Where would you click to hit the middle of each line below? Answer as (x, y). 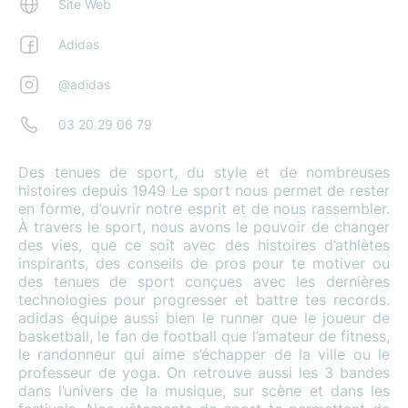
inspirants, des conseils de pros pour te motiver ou (204, 263)
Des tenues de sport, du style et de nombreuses (204, 172)
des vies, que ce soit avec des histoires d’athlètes (204, 245)
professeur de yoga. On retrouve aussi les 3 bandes (204, 372)
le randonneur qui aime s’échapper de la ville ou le (204, 354)
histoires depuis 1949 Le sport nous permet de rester (204, 190)
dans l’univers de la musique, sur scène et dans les (204, 391)
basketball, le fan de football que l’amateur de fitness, (204, 336)
